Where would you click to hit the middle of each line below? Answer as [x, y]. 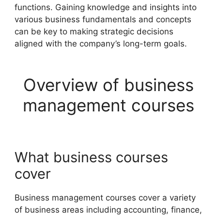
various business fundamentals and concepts [103, 19]
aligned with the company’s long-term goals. [101, 44]
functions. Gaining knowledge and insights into [106, 7]
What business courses [91, 157]
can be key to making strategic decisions [94, 31]
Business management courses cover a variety [105, 198]
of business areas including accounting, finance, [108, 210]
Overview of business [108, 85]
